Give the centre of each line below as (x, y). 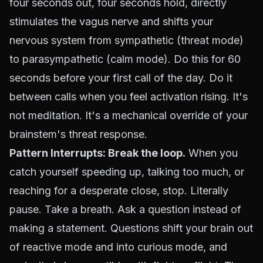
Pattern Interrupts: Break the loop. (97, 153)
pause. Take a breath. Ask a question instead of (125, 209)
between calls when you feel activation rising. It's (129, 97)
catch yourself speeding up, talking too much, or (127, 172)
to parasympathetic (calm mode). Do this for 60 (125, 59)
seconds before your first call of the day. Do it (121, 78)
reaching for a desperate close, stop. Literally (119, 190)
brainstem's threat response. (78, 134)
